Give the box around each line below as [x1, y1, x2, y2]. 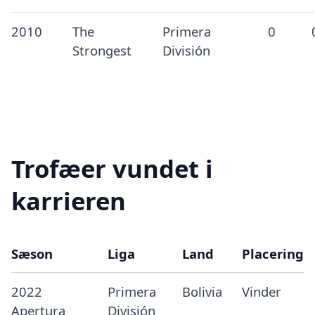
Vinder [241, 283, 281, 300]
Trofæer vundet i [11, 152, 213, 186]
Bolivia [181, 283, 222, 300]
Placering [241, 245, 304, 262]
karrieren [11, 184, 126, 218]
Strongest [72, 41, 131, 60]
